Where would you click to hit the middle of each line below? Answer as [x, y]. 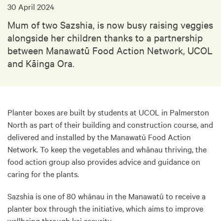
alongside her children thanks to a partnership [105, 37]
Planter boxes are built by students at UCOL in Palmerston [108, 112]
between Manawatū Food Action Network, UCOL [110, 50]
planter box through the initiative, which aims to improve [105, 208]
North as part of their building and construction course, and [110, 124]
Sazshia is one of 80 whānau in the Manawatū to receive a [107, 196]
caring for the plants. [43, 174]
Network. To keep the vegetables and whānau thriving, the [107, 149]
